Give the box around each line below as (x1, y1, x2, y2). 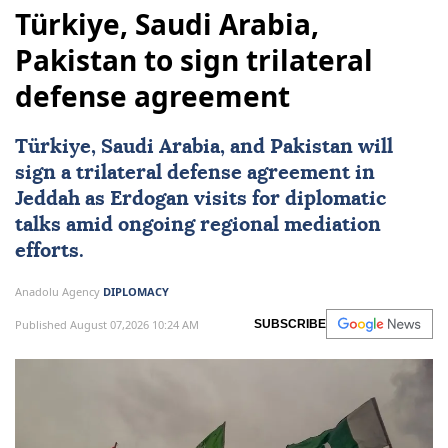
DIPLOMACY (103, 284, 169, 300)
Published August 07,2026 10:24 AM (15, 316, 199, 332)
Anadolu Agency (15, 284, 103, 300)
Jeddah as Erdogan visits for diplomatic (15, 189, 386, 210)
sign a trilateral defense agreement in (15, 163, 375, 184)
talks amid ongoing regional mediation (15, 215, 381, 236)
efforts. (15, 241, 84, 262)
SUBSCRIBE (254, 317, 326, 332)
